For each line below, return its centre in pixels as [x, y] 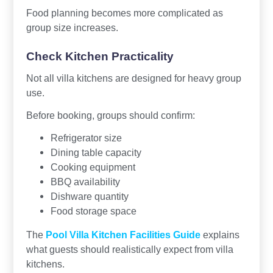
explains [220, 235]
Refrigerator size [86, 138]
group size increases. [72, 28]
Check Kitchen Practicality [100, 57]
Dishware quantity [89, 197]
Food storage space [93, 211]
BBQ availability [85, 182]
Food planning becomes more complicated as [124, 13]
